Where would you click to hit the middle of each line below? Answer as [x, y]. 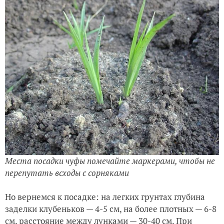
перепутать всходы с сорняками [67, 172]
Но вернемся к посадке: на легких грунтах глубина [105, 196]
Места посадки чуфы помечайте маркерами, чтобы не [110, 160]
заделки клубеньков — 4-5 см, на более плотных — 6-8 [111, 208]
